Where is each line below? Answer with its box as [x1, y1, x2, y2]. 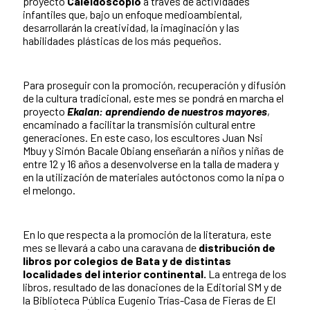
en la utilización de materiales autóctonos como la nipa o [23, 170, 284, 183]
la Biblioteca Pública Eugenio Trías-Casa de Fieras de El [23, 293, 275, 307]
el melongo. [23, 183, 75, 197]
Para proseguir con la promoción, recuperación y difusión [23, 77, 286, 91]
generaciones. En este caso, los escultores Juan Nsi [23, 130, 263, 144]
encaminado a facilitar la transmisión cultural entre [23, 117, 255, 131]
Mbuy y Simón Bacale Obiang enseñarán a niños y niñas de [23, 143, 284, 157]
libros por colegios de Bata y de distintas [23, 253, 231, 267]
